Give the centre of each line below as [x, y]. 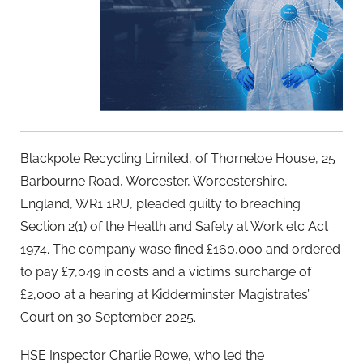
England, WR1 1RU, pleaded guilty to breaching [160, 204]
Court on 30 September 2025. [108, 318]
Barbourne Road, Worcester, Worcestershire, [154, 181]
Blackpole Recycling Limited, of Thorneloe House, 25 [178, 159]
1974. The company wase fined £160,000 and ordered [180, 250]
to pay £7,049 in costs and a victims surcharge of [166, 272]
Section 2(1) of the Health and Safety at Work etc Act [174, 227]
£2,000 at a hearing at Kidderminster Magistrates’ [165, 295]
